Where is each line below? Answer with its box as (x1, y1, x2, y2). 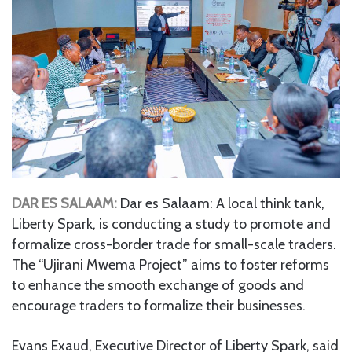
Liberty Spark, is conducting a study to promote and (12, 214, 331, 233)
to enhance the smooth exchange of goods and (12, 276, 304, 294)
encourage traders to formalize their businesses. (12, 296, 306, 314)
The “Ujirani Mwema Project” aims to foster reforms (12, 255, 329, 273)
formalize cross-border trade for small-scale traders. (12, 235, 336, 253)
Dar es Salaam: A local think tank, (120, 194, 324, 212)
